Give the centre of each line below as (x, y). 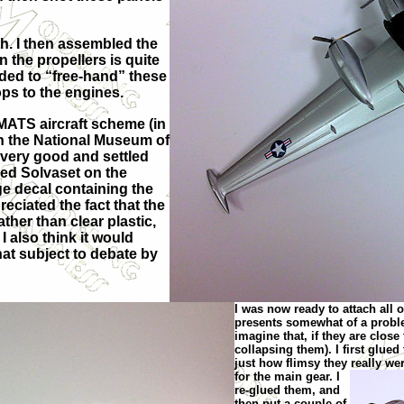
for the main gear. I (287, 376)
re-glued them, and (287, 390)
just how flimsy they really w (314, 363)
